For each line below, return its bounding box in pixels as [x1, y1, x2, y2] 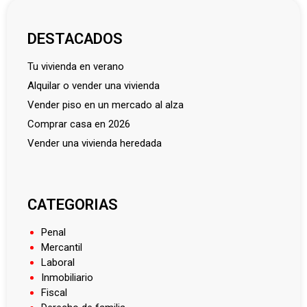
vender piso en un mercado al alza [34, 99, 184, 112]
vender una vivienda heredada [34, 137, 162, 150]
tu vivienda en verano [33, 60, 124, 73]
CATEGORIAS [27, 196, 118, 214]
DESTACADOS [27, 30, 123, 48]
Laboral [41, 256, 75, 269]
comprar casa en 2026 [34, 118, 130, 131]
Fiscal [41, 286, 67, 299]
